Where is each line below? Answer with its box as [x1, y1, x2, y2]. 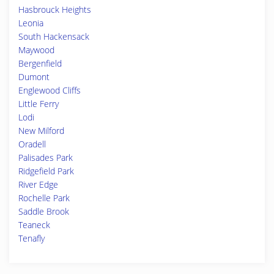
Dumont [18, 71, 50, 83]
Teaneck [18, 219, 50, 231]
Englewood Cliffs [18, 84, 81, 96]
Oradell [18, 138, 46, 150]
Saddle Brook [18, 206, 69, 217]
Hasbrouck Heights [18, 4, 91, 15]
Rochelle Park [18, 192, 70, 204]
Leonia [18, 17, 43, 29]
